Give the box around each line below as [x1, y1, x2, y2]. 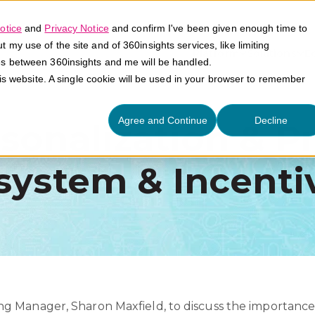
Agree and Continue [117, 115, 207, 127]
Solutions [246, 46, 297, 60]
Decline [254, 115, 288, 127]
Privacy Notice [44, 22, 109, 34]
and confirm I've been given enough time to [108, 22, 308, 34]
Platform [192, 46, 239, 60]
